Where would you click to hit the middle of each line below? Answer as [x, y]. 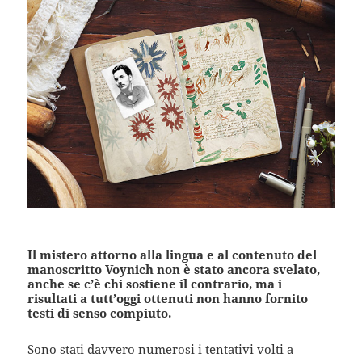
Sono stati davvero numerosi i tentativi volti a [161, 349]
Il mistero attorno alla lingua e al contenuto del [173, 255]
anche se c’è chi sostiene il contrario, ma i [155, 284]
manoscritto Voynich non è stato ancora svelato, [174, 269]
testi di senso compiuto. [100, 313]
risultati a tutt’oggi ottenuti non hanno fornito [168, 299]
